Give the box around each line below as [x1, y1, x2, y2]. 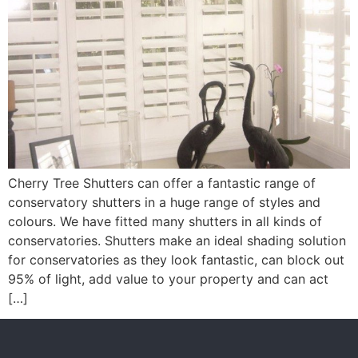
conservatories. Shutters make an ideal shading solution [8, 232, 346, 249]
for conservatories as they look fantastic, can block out [8, 251, 344, 268]
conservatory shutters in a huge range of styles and [8, 193, 320, 210]
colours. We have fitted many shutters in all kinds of [8, 213, 322, 229]
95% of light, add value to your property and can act [8, 270, 328, 287]
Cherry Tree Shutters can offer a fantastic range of [8, 174, 316, 191]
